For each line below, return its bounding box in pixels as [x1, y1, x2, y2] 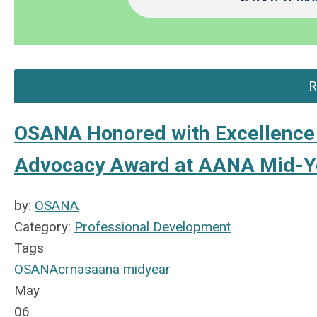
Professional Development [74, 218, 231, 235]
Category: [14, 218, 74, 235]
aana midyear [91, 260, 171, 277]
